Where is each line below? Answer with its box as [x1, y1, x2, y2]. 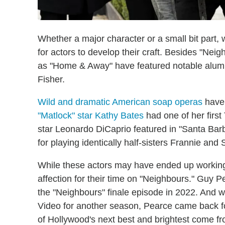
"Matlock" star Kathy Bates [38, 110, 144, 121]
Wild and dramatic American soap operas [38, 96, 202, 107]
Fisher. [38, 74, 67, 84]
